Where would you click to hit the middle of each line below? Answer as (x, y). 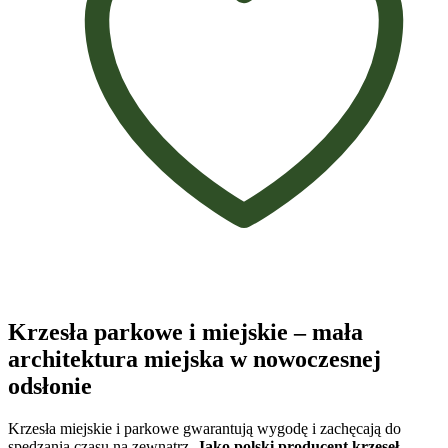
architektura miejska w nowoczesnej (194, 358)
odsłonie (50, 385)
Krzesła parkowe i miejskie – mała (185, 331)
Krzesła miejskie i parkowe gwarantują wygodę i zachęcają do (204, 428)
